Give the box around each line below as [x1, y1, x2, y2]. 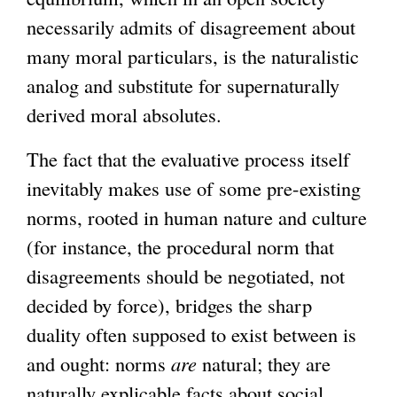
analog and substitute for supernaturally [27, 71, 339, 98]
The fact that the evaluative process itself [27, 144, 350, 172]
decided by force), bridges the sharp [27, 291, 312, 318]
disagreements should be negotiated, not [27, 261, 345, 289]
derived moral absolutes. [27, 100, 222, 128]
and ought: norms [27, 349, 171, 377]
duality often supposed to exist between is [27, 320, 356, 347]
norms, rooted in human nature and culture [27, 203, 367, 230]
